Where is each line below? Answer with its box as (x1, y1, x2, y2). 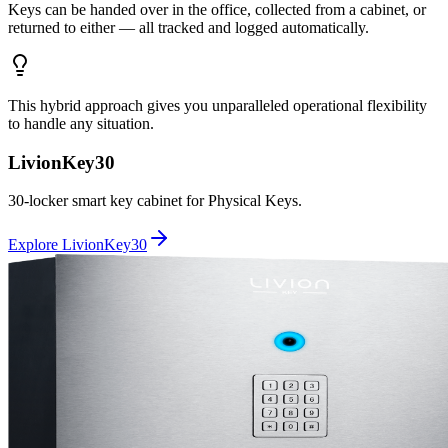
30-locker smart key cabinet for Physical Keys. (8, 192, 302, 210)
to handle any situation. (8, 114, 154, 132)
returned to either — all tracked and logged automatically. (8, 18, 369, 36)
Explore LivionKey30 (8, 236, 147, 254)
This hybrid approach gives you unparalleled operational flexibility (8, 96, 427, 114)
